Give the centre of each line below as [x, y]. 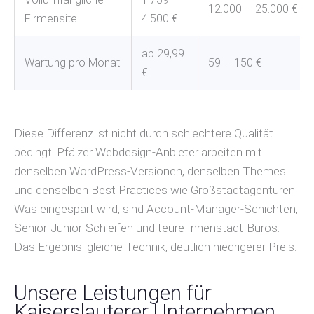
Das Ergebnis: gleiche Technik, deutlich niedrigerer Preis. [155, 246]
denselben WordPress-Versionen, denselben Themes [150, 171]
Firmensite [51, 18]
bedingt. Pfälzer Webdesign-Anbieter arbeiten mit [138, 152]
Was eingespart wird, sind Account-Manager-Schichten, [156, 209]
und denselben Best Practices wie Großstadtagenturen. [156, 190]
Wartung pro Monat [72, 62]
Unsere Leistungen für [113, 292]
